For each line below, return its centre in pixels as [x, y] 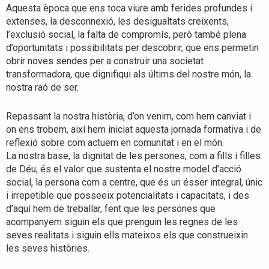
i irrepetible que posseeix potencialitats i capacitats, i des [128, 195]
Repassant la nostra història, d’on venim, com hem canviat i [128, 116]
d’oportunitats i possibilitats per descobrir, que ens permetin [132, 48]
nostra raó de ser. [42, 88]
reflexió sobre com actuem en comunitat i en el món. [115, 142]
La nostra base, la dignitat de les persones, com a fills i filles [133, 156]
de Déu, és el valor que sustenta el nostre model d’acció [124, 169]
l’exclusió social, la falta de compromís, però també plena [126, 35]
